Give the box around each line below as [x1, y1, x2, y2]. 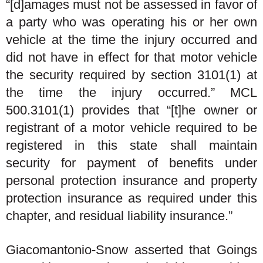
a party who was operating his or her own [6, 15, 257, 29]
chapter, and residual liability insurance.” [6, 208, 232, 223]
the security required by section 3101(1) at [6, 68, 257, 82]
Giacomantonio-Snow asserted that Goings [6, 242, 257, 257]
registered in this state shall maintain [6, 138, 257, 153]
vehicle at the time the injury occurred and [6, 32, 257, 47]
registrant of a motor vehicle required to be [6, 120, 257, 135]
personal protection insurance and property [6, 173, 257, 188]
